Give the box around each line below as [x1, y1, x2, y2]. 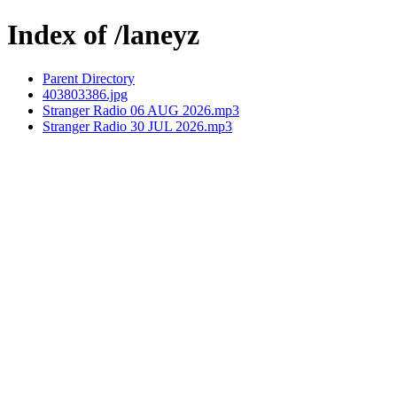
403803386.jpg [43, 86, 128, 102]
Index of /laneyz [7, 19, 199, 51]
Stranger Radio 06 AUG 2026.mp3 [43, 102, 239, 118]
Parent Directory [43, 70, 135, 86]
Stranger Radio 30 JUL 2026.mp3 [43, 118, 232, 134]
